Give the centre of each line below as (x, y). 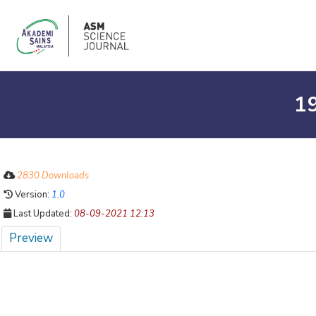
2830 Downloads (53, 176)
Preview (31, 238)
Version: (32, 195)
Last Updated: (43, 214)
